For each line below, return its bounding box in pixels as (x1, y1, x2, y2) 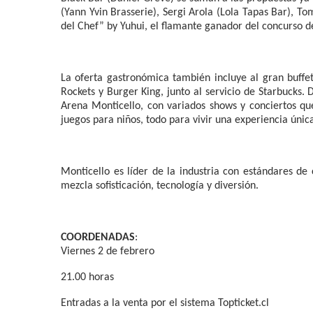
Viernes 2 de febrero (61, 245, 154, 257)
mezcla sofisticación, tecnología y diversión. (61, 180, 259, 191)
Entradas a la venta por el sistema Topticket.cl (61, 297, 269, 309)
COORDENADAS (61, 231, 135, 243)
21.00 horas (61, 271, 114, 283)
